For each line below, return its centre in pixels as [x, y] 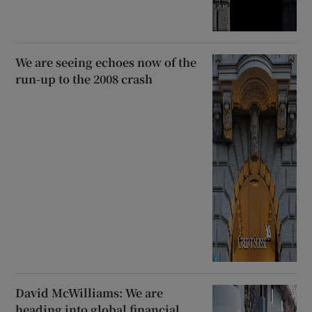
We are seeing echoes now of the [106, 62]
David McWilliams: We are [89, 293]
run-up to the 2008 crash [84, 79]
